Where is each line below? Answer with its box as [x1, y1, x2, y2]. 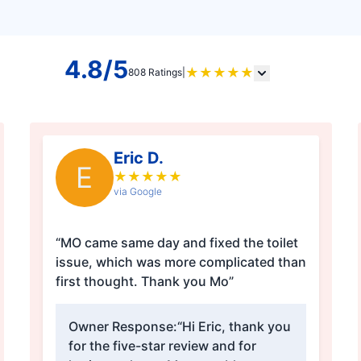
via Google [113, 185, 162, 198]
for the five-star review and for [68, 338, 256, 355]
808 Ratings [127, 66, 182, 79]
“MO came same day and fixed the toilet [55, 234, 298, 251]
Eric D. [113, 148, 164, 168]
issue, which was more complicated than [55, 254, 306, 271]
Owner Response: [68, 318, 177, 335]
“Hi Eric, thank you [176, 318, 291, 335]
